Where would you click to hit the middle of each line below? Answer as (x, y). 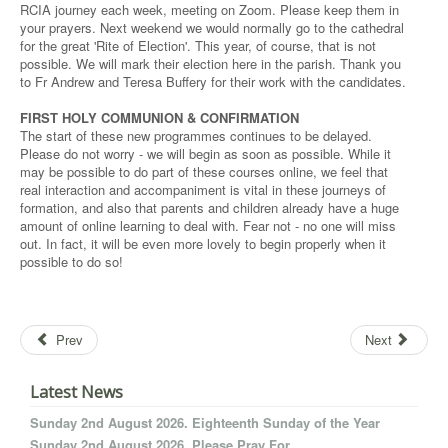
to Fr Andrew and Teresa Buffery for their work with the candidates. (213, 81)
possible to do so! (71, 261)
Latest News (76, 392)
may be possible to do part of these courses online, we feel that (204, 171)
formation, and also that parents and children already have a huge (209, 207)
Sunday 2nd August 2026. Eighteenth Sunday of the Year (205, 422)
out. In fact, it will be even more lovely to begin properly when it (203, 243)
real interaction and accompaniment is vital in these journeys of (203, 189)
